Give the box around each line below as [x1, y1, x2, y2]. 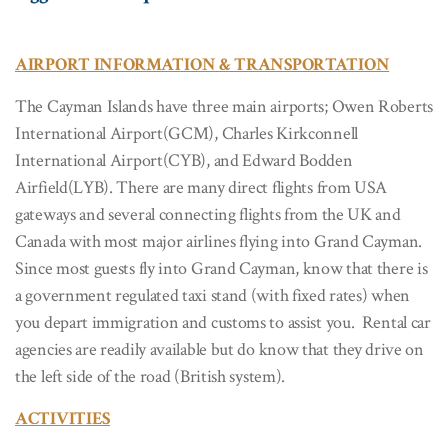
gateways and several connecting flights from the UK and [15, 202, 401, 226]
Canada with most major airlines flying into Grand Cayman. [15, 229, 422, 253]
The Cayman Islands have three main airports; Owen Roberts [15, 94, 433, 118]
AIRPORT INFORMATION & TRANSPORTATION [15, 52, 390, 76]
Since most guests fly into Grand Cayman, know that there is [15, 256, 428, 280]
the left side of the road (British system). [15, 364, 286, 388]
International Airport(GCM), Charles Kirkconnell [15, 121, 358, 145]
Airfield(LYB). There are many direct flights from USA [15, 175, 388, 199]
